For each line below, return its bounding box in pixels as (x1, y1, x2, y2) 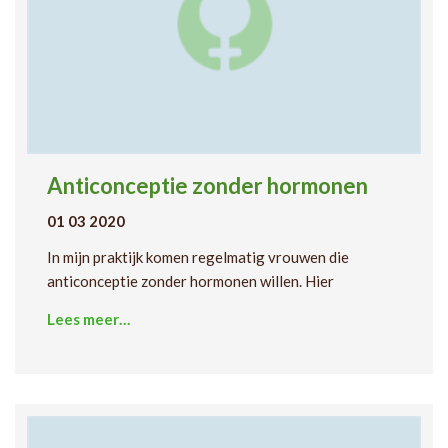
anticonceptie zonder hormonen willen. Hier (47, 271, 334, 290)
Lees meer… (47, 309, 130, 328)
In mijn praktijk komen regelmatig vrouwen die (47, 247, 349, 266)
